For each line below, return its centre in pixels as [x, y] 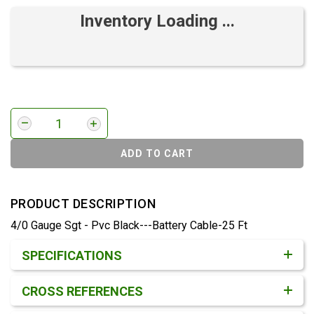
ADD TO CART [157, 153]
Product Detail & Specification [101, 241]
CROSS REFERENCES [82, 291]
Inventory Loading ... [157, 21]
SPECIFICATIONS [72, 255]
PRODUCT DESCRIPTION [83, 204]
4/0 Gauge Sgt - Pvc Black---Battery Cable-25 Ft [129, 225]
